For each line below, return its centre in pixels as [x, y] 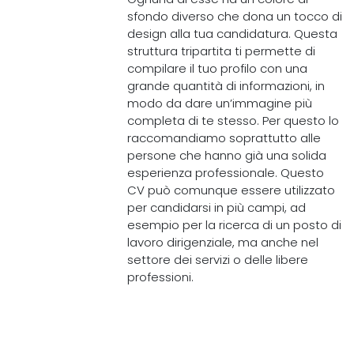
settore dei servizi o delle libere [218, 260]
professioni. [161, 277]
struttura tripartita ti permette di [222, 51]
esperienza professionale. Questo [226, 173]
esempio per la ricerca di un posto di [235, 225]
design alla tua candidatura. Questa [233, 34]
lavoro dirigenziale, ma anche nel [223, 242]
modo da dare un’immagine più [220, 103]
